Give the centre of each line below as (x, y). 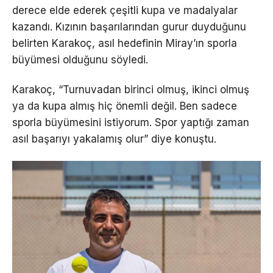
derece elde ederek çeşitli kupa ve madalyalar (125, 11)
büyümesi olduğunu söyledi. (80, 60)
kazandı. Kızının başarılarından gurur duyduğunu (129, 27)
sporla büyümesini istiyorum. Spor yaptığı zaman (131, 123)
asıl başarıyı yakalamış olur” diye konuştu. (114, 139)
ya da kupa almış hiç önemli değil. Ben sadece (125, 106)
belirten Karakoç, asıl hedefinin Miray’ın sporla (125, 44)
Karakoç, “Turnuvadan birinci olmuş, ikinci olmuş (131, 90)
